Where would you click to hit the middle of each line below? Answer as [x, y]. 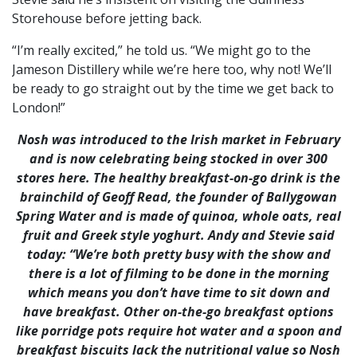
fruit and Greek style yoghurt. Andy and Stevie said [178, 235]
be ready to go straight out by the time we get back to [173, 89]
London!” [39, 108]
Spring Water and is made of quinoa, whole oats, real [178, 216]
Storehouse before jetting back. [107, 19]
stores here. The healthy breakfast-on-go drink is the [178, 178]
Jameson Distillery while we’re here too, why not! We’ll [172, 70]
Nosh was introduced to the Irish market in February [178, 140]
